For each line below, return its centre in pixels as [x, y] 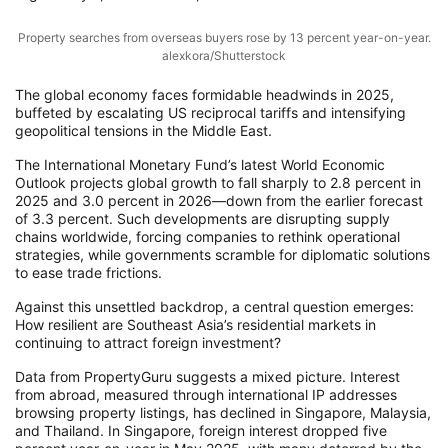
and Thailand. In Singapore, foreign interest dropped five [201, 430]
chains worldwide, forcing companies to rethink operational [207, 236]
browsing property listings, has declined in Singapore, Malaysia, [223, 412]
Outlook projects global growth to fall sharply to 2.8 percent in [218, 182]
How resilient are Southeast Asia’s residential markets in [195, 324]
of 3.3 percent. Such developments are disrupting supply [202, 218]
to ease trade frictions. [88, 272]
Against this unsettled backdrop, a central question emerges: [214, 306]
